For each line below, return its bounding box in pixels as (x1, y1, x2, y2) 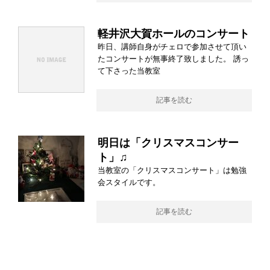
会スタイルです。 (98, 177, 165, 187)
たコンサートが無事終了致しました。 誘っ (98, 54, 249, 63)
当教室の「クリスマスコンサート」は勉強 (98, 165, 246, 175)
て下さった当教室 (98, 66, 160, 75)
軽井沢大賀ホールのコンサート (98, 27, 250, 40)
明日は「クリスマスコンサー (98, 136, 239, 149)
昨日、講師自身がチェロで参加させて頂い (98, 42, 246, 51)
